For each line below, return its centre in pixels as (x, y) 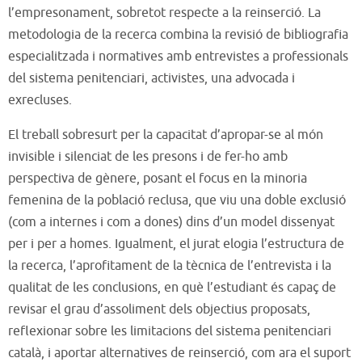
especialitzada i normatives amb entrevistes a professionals (178, 56)
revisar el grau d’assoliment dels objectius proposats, (159, 309)
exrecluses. (40, 100)
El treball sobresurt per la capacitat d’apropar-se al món (166, 135)
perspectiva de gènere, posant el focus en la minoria (158, 178)
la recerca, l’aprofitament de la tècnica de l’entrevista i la (170, 265)
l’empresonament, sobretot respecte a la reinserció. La (164, 13)
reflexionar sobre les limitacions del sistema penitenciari (170, 331)
